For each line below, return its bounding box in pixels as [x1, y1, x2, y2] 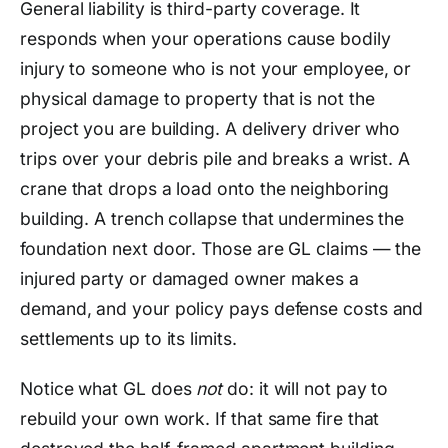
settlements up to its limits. [20, 327, 237, 349]
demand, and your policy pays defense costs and [20, 297, 424, 319]
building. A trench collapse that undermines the [20, 207, 405, 229]
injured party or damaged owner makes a [20, 267, 359, 289]
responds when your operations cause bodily [20, 27, 391, 49]
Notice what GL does [20, 377, 197, 399]
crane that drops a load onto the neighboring [20, 177, 389, 199]
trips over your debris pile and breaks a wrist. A [20, 147, 411, 169]
